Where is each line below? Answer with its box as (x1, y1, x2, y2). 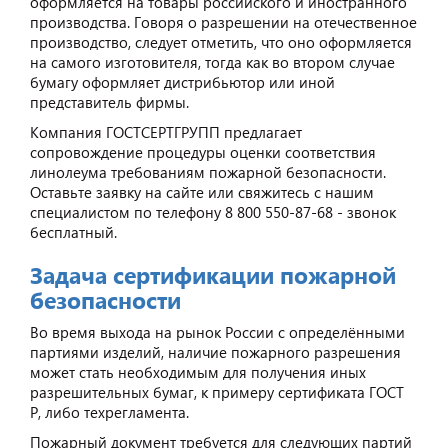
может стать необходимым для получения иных (30, 361, 366, 382)
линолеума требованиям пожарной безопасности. (30, 161, 386, 182)
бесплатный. (30, 221, 117, 242)
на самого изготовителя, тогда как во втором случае (30, 51, 395, 72)
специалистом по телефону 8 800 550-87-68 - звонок (30, 201, 396, 222)
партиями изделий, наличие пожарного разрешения (30, 341, 401, 362)
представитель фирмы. (30, 91, 189, 112)
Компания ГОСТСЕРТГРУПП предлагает (30, 121, 302, 142)
